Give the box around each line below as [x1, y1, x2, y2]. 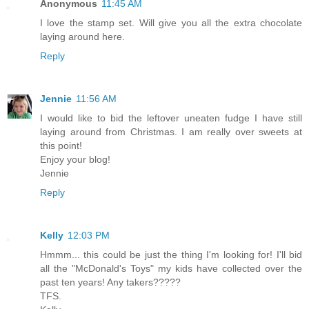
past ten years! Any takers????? [40, 277, 181, 288]
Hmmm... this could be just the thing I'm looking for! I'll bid [40, 249, 302, 261]
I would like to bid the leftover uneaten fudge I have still [40, 112, 302, 124]
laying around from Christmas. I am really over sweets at [40, 126, 302, 138]
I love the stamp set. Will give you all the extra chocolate [40, 17, 302, 29]
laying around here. [40, 31, 125, 43]
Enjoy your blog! [40, 154, 110, 166]
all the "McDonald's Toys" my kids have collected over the [40, 263, 302, 275]
